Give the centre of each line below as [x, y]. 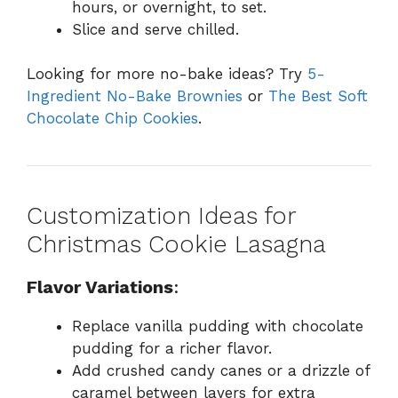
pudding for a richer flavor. [172, 349]
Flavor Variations [100, 287]
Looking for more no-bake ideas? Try [167, 74]
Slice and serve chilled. [155, 29]
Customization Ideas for [161, 216]
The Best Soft [318, 96]
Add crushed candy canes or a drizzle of [221, 371]
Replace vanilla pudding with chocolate [218, 326]
